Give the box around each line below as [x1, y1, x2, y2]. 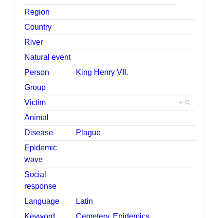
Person [24, 68, 50, 76]
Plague [76, 128, 101, 137]
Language [24, 197, 60, 205]
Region [24, 7, 50, 16]
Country [24, 22, 52, 31]
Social [24, 170, 47, 179]
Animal [24, 113, 49, 122]
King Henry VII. [76, 68, 128, 76]
